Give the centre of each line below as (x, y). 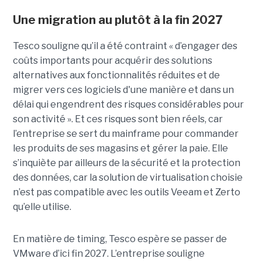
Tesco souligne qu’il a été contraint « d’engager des (125, 46)
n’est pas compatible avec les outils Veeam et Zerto (126, 192)
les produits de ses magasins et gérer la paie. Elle (120, 149)
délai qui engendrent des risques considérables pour (128, 105)
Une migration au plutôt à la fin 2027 (117, 20)
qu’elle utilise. (42, 207)
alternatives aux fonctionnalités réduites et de (116, 75)
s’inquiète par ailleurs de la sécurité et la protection (126, 163)
